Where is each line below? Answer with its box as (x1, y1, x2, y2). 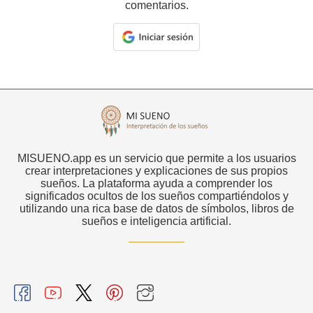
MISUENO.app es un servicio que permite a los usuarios (17, 152, 296, 164)
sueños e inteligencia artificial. (82, 214, 231, 227)
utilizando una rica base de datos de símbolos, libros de (19, 202, 294, 214)
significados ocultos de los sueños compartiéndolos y (24, 189, 289, 202)
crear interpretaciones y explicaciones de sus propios (25, 164, 288, 177)
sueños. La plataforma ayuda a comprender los (41, 177, 272, 189)
